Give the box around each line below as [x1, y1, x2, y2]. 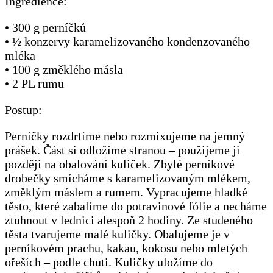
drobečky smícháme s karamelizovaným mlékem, [5, 171, 250, 185]
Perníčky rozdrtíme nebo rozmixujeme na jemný [5, 129, 245, 143]
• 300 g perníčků [5, 21, 86, 35]
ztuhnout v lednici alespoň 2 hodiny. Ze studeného [5, 213, 253, 227]
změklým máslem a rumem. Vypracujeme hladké [5, 185, 247, 199]
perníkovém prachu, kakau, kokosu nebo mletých [5, 241, 247, 255]
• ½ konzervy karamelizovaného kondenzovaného [5, 35, 250, 49]
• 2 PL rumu [5, 77, 64, 91]
